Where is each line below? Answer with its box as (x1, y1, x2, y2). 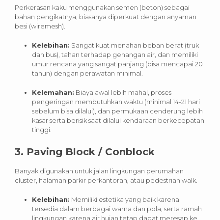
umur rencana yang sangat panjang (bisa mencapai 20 (32, 59, 203, 68)
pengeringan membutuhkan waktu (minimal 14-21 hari (32, 97, 200, 106)
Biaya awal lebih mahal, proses (74, 88, 171, 96)
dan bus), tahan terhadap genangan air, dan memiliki (32, 50, 198, 58)
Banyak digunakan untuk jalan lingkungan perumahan (15, 166, 184, 175)
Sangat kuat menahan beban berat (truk (70, 41, 199, 49)
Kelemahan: (32, 88, 74, 96)
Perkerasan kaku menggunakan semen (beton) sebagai (15, 3, 190, 11)
